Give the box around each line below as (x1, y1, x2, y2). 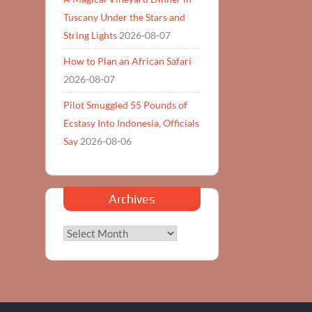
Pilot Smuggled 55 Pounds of (63, 98, 187, 111)
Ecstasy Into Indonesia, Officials (63, 116, 199, 129)
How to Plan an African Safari (63, 54, 192, 67)
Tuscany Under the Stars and (63, 10, 185, 23)
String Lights (63, 29, 117, 41)
